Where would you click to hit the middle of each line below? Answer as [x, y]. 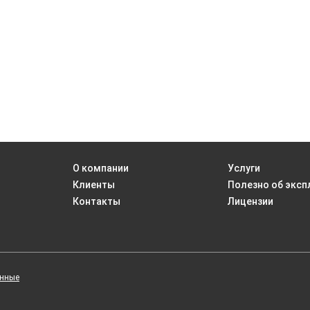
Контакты [96, 201]
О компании [100, 168]
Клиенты [93, 184]
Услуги [244, 168]
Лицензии [251, 201]
